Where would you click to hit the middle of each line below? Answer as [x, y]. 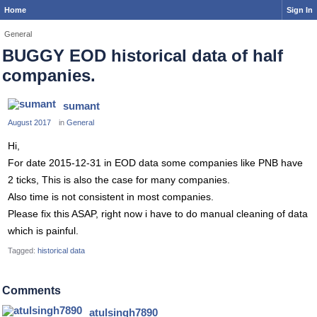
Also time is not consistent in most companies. [111, 197]
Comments [31, 290]
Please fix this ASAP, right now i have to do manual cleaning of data [158, 214]
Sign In [300, 10]
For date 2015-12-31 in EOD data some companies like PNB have [155, 163]
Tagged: [23, 250]
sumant [81, 106]
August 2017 [29, 122]
